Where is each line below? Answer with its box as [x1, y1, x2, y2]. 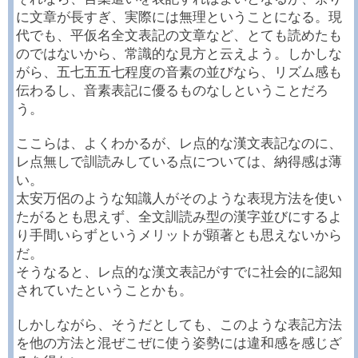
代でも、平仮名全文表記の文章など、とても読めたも [16, 28, 342, 43]
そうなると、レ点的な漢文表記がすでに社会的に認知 [16, 265, 342, 280]
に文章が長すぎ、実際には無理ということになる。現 [16, 10, 342, 25]
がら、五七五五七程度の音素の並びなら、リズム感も [16, 65, 342, 80]
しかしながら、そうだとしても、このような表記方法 [16, 317, 342, 332]
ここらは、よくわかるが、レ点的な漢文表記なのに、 [16, 136, 342, 151]
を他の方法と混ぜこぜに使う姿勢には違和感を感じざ [16, 336, 342, 351]
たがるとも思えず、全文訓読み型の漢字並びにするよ [16, 209, 342, 225]
